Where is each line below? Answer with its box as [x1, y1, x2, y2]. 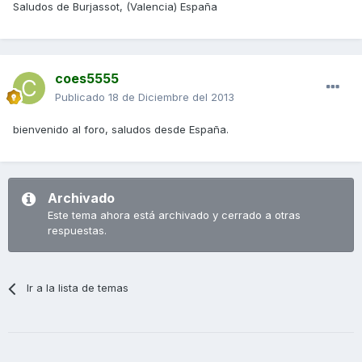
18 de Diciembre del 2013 [108, 90, 234, 104]
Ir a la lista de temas [27, 281, 129, 295]
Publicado [55, 90, 108, 104]
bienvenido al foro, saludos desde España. [13, 123, 229, 137]
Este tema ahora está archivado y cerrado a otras [48, 208, 301, 222]
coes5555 [55, 70, 119, 87]
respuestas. [48, 224, 107, 238]
